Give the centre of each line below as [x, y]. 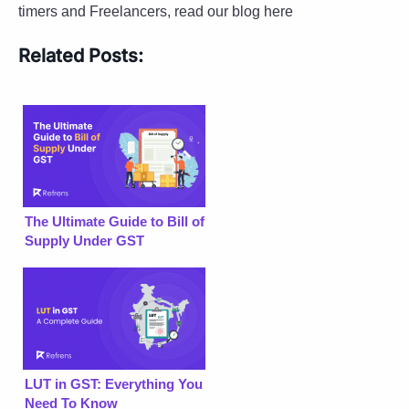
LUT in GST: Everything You [114, 383]
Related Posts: [81, 55]
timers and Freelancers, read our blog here [156, 11]
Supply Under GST [84, 240]
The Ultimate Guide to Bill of [115, 221]
